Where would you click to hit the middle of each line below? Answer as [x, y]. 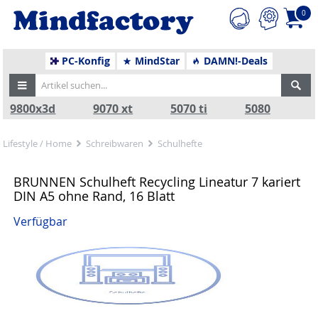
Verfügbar [41, 222]
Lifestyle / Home [38, 143]
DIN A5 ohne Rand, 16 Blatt [94, 196]
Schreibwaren [115, 143]
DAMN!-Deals [235, 61]
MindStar [155, 61]
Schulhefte [180, 143]
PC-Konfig [85, 61]
